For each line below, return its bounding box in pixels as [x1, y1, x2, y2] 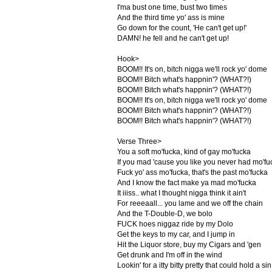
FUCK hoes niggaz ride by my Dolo [117, 220, 233, 228]
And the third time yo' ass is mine [117, 13, 225, 22]
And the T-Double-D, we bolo [117, 209, 212, 218]
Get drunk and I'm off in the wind [117, 251, 222, 259]
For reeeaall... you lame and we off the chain [117, 199, 263, 208]
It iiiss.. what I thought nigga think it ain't [117, 189, 246, 197]
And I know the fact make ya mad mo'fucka [117, 178, 256, 187]
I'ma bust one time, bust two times [117, 3, 227, 12]
